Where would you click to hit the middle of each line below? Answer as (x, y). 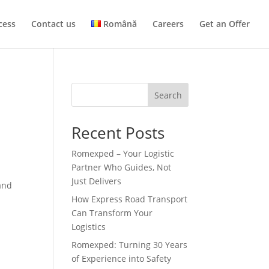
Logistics (89, 227)
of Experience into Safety (122, 258)
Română (120, 24)
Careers (168, 24)
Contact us (53, 24)
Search (168, 95)
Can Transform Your (112, 213)
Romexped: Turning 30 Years (130, 245)
